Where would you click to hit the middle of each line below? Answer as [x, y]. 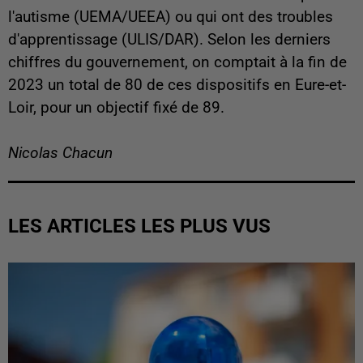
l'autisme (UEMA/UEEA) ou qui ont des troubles [171, 17]
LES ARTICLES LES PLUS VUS [139, 226]
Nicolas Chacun [60, 153]
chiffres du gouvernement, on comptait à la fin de [177, 62]
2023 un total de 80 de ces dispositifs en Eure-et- [177, 85]
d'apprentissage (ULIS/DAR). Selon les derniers [169, 39]
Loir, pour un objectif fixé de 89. [116, 107]
